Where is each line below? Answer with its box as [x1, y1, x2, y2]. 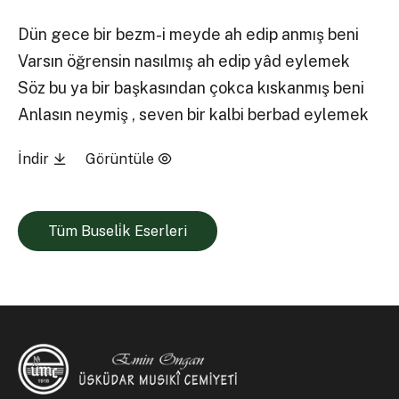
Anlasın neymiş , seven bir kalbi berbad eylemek [132, 105, 370, 125]
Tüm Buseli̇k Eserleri [47, 222, 187, 240]
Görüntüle [85, 150, 158, 167]
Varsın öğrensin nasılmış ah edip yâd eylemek [18, 52, 351, 71]
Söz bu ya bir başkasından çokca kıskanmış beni [18, 78, 365, 98]
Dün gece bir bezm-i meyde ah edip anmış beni [18, 25, 360, 45]
